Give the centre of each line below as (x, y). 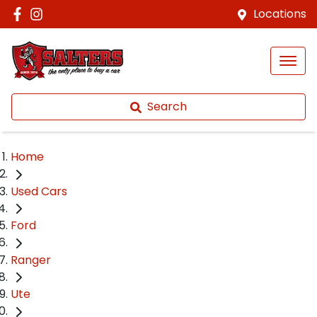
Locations (280, 14)
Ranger (31, 260)
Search (167, 106)
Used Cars (39, 191)
